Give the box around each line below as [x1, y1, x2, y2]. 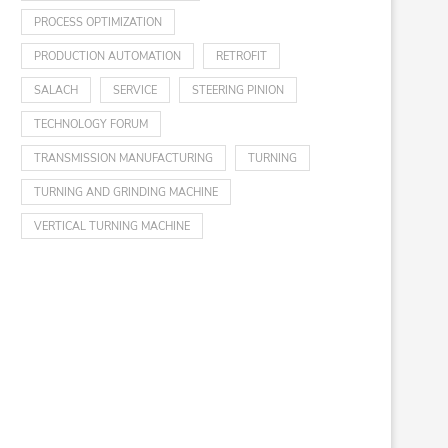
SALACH [34, 83, 78, 98]
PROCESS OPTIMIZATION [34, 15, 162, 30]
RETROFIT [216, 49, 267, 64]
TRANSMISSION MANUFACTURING [34, 151, 213, 166]
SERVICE [113, 83, 157, 98]
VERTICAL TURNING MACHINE [34, 219, 190, 234]
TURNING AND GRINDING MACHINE [34, 185, 218, 200]
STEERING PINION [192, 83, 284, 98]
